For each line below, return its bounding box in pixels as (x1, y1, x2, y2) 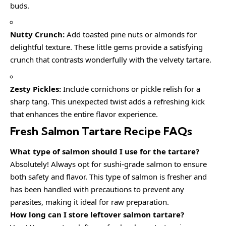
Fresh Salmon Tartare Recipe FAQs (10, 124, 192, 139)
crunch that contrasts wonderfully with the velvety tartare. (10, 54, 211, 65)
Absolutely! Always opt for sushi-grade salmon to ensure (10, 158, 207, 169)
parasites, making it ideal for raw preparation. (10, 196, 169, 207)
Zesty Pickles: (10, 83, 61, 94)
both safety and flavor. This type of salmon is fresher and (10, 171, 207, 182)
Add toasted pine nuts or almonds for (65, 29, 197, 40)
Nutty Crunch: (10, 29, 65, 40)
